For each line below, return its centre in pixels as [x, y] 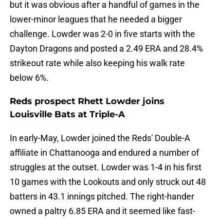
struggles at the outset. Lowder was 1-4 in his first [106, 167]
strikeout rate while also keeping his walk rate [97, 63]
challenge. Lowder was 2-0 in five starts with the [102, 34]
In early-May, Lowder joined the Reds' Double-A [100, 138]
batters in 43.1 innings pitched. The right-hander [102, 197]
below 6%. [29, 78]
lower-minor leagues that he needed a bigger [96, 19]
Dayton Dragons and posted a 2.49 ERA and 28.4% [106, 49]
